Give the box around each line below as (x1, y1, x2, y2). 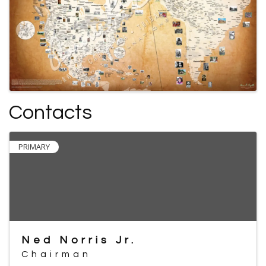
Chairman (21, 249, 91, 259)
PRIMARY (18, 141, 50, 153)
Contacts (9, 102, 92, 123)
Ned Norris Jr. (21, 235, 137, 246)
